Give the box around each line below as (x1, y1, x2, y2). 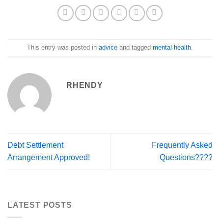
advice (99, 44, 117, 52)
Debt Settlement (7, 141, 63, 149)
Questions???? (160, 153, 213, 162)
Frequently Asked (152, 141, 213, 149)
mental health (153, 44, 191, 52)
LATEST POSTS (7, 201, 72, 210)
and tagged (117, 44, 153, 52)
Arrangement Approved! (7, 153, 90, 162)
